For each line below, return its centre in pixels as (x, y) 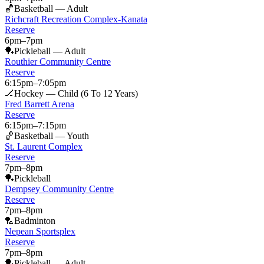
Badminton (35, 220)
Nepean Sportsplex (40, 231)
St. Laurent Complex (44, 146)
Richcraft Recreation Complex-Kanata (76, 19)
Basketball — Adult (51, 8)
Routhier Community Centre (58, 61)
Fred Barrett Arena (39, 104)
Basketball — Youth (52, 136)
